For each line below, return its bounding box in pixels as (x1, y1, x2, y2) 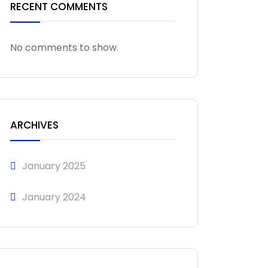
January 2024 (22, 190, 86, 204)
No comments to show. (10, 41, 118, 54)
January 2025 (22, 159, 86, 173)
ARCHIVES (10, 118, 59, 132)
